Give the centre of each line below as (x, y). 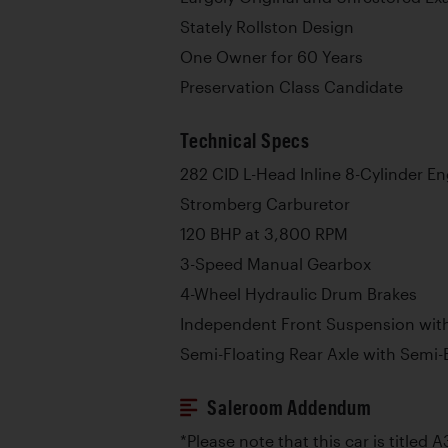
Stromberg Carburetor (265, 204)
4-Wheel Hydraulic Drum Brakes (298, 294)
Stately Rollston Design (267, 27)
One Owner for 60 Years (271, 57)
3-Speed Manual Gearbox (275, 264)
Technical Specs (245, 140)
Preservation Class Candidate (291, 87)
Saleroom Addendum (289, 407)
